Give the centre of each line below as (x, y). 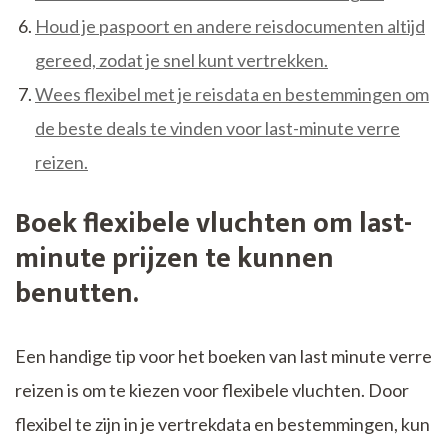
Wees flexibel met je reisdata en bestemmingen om (232, 94)
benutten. (77, 294)
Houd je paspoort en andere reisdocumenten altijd (230, 26)
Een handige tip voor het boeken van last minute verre (223, 356)
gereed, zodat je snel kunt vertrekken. (181, 60)
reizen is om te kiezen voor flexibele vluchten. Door (212, 390)
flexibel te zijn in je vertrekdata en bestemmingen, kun (222, 424)
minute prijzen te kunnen (174, 259)
